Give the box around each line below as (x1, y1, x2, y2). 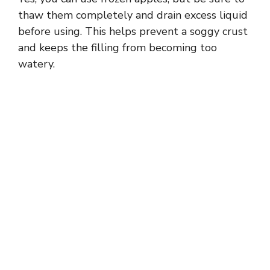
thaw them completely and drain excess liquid (18, 7, 248, 22)
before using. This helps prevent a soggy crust (18, 24, 248, 39)
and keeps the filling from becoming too (18, 40, 217, 55)
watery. (18, 56, 55, 71)
